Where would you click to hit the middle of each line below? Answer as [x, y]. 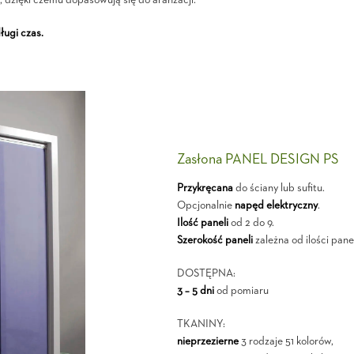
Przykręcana [205, 188]
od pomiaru [241, 291]
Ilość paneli [202, 223]
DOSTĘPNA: [206, 273]
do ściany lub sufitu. [279, 188]
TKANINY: [201, 324]
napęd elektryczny [276, 205]
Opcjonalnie [205, 205]
